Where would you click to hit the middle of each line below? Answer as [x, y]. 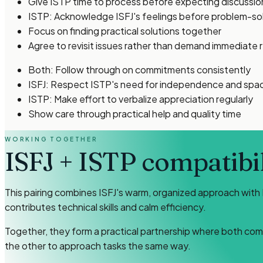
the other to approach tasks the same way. [98, 245]
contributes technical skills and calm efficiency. [105, 207]
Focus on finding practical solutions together [125, 31]
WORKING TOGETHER [51, 139]
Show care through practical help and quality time [135, 113]
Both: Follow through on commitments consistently [139, 69]
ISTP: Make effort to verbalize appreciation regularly [141, 99]
